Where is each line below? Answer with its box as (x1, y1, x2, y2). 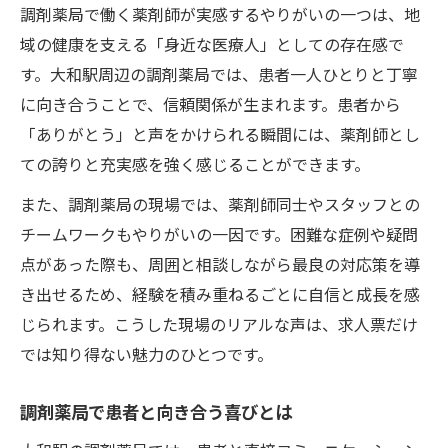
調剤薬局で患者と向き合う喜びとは (20, 398, 292, 424)
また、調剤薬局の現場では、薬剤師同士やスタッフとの (20, 191, 420, 216)
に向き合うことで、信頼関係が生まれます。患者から (20, 91, 401, 116)
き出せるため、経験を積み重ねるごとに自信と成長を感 (20, 281, 420, 306)
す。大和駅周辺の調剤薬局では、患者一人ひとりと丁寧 (20, 61, 418, 86)
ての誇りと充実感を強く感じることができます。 (20, 151, 370, 176)
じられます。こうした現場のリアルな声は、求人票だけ (20, 311, 418, 336)
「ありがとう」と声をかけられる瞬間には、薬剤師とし (20, 121, 420, 146)
